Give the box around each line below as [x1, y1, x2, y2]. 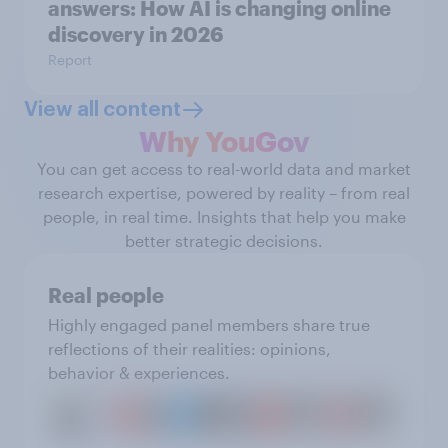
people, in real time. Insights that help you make [42, 207, 406, 226]
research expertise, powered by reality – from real [38, 183, 410, 202]
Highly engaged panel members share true [48, 315, 370, 334]
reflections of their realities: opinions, [48, 339, 331, 358]
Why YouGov [138, 125, 310, 157]
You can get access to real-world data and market [37, 159, 411, 178]
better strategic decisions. [125, 231, 323, 250]
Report [48, 51, 92, 68]
